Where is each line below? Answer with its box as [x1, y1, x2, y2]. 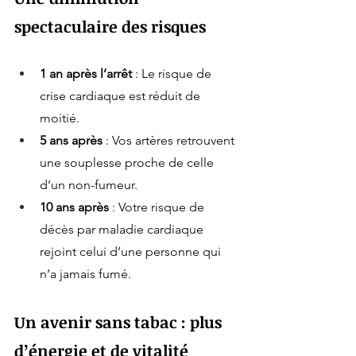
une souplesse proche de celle [40, 155, 217, 171]
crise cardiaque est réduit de [40, 88, 203, 104]
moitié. [40, 110, 79, 126]
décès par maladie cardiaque [40, 222, 207, 238]
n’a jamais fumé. [40, 266, 131, 282]
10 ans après [40, 199, 109, 215]
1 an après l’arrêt [40, 66, 132, 82]
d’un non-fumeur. [40, 177, 137, 193]
